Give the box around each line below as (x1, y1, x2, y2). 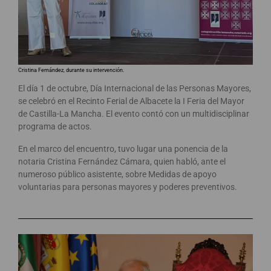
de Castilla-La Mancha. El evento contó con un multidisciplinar (18, 109, 249, 119)
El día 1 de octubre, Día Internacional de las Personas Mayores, (18, 83, 251, 94)
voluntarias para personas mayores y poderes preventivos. (18, 182, 237, 192)
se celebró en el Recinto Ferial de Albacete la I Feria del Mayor (18, 96, 244, 106)
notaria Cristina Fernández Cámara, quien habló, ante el (18, 157, 226, 167)
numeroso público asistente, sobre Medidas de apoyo (18, 169, 217, 180)
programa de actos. (18, 122, 92, 132)
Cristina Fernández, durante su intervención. (18, 67, 124, 74)
